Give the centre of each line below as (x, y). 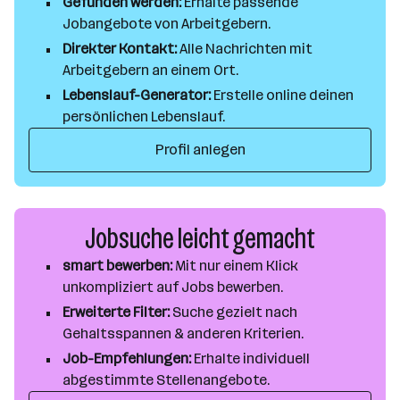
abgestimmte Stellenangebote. (166, 380)
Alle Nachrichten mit (245, 49)
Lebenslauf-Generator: (137, 95)
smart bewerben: (117, 266)
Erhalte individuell (250, 358)
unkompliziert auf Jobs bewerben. (173, 287)
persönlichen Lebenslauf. (144, 117)
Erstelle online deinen (282, 95)
